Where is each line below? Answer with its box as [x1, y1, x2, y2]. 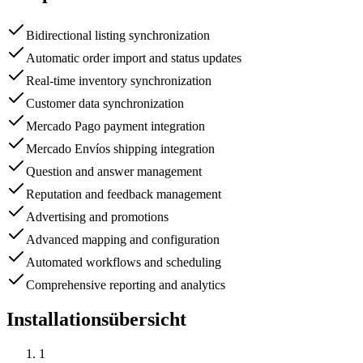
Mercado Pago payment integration [26, 119, 205, 134]
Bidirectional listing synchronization [26, 28, 210, 43]
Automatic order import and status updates [26, 51, 241, 66]
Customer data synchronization [26, 96, 184, 111]
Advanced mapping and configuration [26, 233, 220, 247]
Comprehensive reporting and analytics [26, 278, 225, 293]
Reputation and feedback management [26, 187, 221, 202]
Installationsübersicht [6, 309, 186, 331]
